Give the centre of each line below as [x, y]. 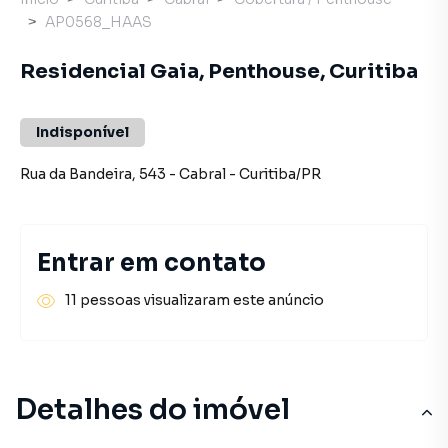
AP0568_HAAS [98, 22]
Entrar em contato [151, 263]
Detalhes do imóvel [152, 409]
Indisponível [82, 132]
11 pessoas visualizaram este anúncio [194, 300]
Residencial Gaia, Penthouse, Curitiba [219, 71]
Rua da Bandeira [76, 174]
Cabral [202, 174]
